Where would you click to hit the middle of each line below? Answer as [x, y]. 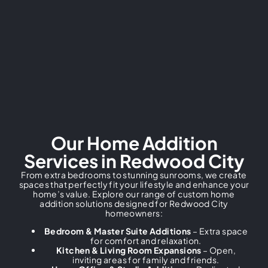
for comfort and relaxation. [146, 241]
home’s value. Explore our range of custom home [134, 194]
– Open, [218, 250]
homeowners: [134, 213]
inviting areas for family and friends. [146, 260]
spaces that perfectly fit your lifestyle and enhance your [134, 184]
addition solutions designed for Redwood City [134, 203]
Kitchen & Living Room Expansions [129, 250]
